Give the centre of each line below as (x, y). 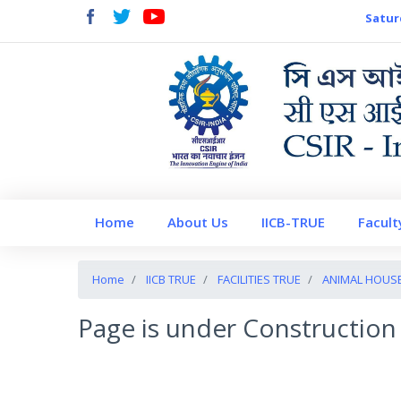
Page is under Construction (237, 327)
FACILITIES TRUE (259, 279)
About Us (197, 222)
